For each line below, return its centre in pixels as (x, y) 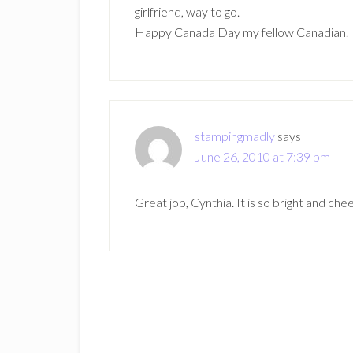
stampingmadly (235, 136)
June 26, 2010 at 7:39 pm (262, 156)
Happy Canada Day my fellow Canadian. (242, 32)
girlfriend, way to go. (187, 11)
